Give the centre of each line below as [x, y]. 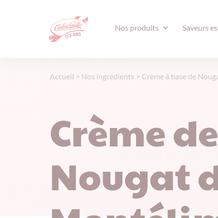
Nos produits [136, 27]
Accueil [62, 76]
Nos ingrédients [108, 76]
